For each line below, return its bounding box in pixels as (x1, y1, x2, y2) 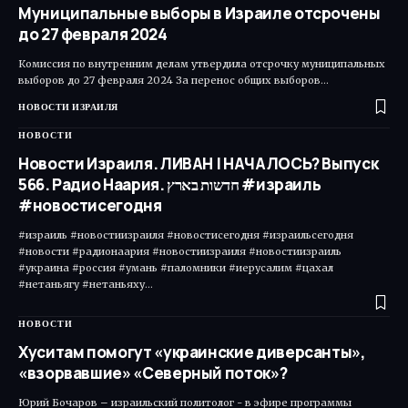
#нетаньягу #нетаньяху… (18, 277, 153, 291)
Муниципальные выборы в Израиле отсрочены (18, 2, 381, 24)
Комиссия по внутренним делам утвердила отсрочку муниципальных (18, 56, 385, 70)
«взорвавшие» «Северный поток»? (18, 362, 288, 383)
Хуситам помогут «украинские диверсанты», (18, 341, 366, 362)
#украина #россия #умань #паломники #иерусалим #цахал (18, 260, 333, 274)
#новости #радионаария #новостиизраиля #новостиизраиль (18, 244, 342, 258)
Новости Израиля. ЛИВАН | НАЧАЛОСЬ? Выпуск (18, 152, 379, 174)
